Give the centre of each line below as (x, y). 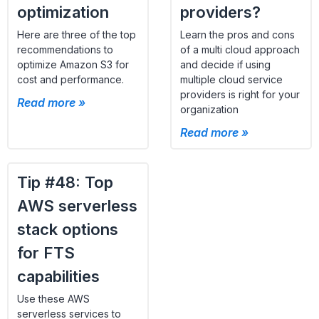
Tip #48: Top (65, 182)
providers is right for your (240, 94)
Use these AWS (53, 298)
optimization (63, 12)
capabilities (58, 276)
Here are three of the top (77, 34)
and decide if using (225, 64)
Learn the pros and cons (237, 34)
